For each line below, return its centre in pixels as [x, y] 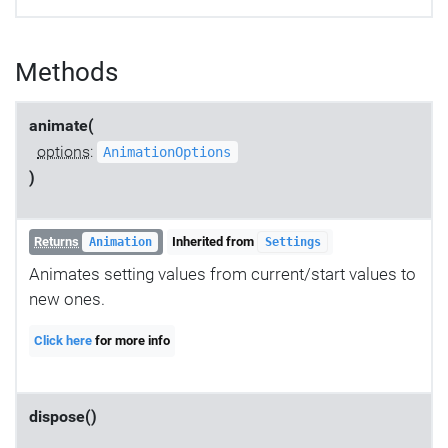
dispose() [63, 416]
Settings [292, 242]
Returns [57, 242]
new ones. [67, 298]
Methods [66, 71]
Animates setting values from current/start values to [222, 273]
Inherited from [215, 242]
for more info [131, 341]
